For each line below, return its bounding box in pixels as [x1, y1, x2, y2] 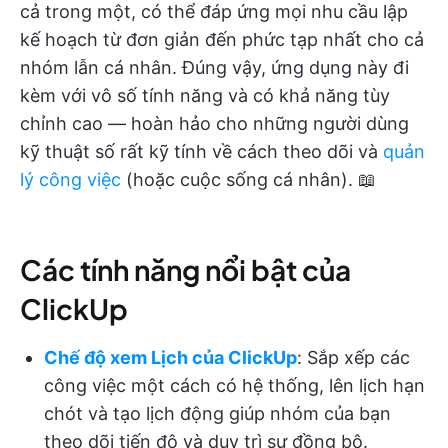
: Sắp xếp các [297, 346, 410, 368]
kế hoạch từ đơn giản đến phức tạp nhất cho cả [20, 28, 424, 50]
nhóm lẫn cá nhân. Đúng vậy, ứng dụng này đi [20, 56, 409, 78]
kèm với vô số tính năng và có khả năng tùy [20, 84, 390, 106]
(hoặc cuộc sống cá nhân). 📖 [121, 168, 376, 190]
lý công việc [20, 168, 121, 190]
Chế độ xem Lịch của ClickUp [44, 346, 297, 368]
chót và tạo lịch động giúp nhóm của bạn [44, 402, 391, 424]
